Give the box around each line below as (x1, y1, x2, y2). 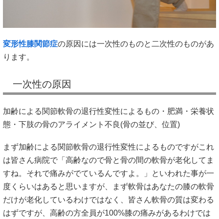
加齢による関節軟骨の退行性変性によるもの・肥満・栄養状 (3, 107, 214, 115)
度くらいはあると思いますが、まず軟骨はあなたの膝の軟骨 (3, 182, 214, 191)
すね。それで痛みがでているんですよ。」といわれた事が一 (3, 169, 214, 178)
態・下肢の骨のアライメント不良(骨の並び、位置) (3, 120, 180, 129)
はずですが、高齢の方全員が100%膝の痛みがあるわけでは (3, 209, 211, 218)
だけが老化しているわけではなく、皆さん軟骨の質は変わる (3, 196, 214, 204)
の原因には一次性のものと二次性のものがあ (58, 39, 214, 48)
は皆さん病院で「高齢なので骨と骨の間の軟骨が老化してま (3, 156, 214, 165)
